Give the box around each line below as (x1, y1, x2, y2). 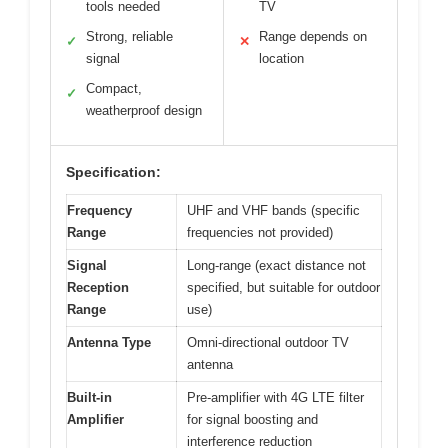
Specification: (66, 163, 161, 180)
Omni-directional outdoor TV (187, 334, 349, 350)
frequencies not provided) (187, 224, 333, 240)
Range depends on (259, 28, 367, 44)
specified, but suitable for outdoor (187, 279, 380, 295)
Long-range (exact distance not (187, 257, 366, 273)
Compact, (86, 80, 142, 96)
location (259, 50, 304, 66)
